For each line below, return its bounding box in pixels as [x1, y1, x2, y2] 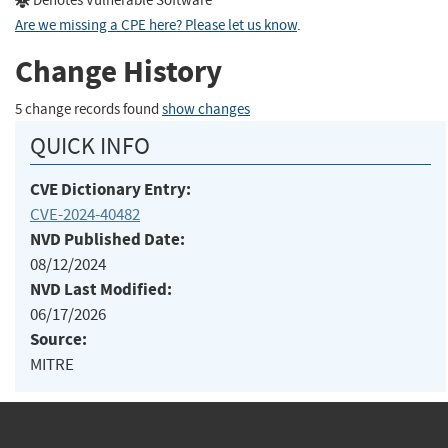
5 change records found [15, 99, 162, 119]
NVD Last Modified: [30, 277, 172, 301]
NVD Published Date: [30, 227, 185, 251]
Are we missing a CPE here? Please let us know [15, 15, 297, 35]
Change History [15, 51, 222, 93]
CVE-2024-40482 [30, 203, 140, 225]
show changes [162, 99, 250, 119]
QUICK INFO [30, 130, 150, 161]
